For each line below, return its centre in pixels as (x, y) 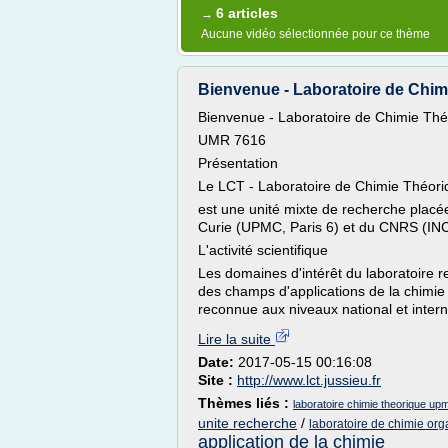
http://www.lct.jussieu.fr (309, 380)
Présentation (238, 163)
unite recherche (247, 423)
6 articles (247, 13)
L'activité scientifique (263, 250)
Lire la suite (236, 339)
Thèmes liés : (245, 403)
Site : (217, 380)
